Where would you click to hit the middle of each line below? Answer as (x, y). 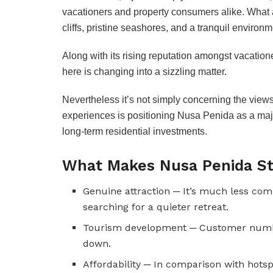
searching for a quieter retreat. (156, 207)
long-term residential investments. (135, 131)
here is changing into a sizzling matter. (144, 71)
